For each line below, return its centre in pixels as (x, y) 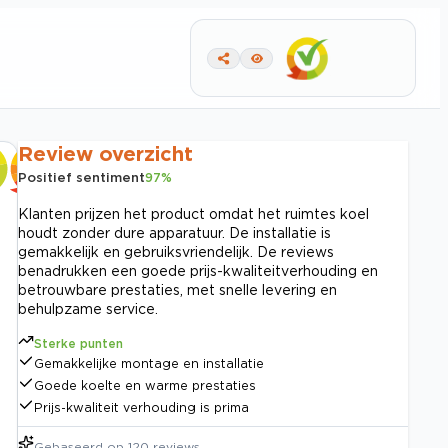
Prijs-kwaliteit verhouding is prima (141, 407)
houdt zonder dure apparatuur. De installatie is (174, 232)
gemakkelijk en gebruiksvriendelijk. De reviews (176, 251)
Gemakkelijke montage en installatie (149, 363)
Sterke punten (78, 343)
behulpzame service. (88, 308)
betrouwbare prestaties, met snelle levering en (177, 289)
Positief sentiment (81, 177)
